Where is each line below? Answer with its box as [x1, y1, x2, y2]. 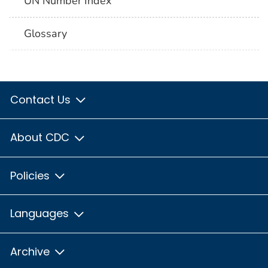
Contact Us [10, 92, 74, 107]
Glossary [24, 26, 68, 41]
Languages [10, 206, 72, 221]
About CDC [10, 130, 72, 145]
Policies [10, 167, 53, 183]
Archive [10, 243, 53, 259]
